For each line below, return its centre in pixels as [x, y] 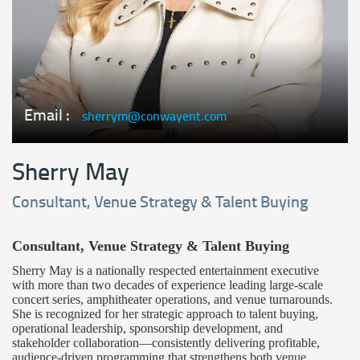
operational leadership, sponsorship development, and [147, 328]
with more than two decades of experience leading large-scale [168, 284]
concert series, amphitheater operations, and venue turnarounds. [172, 299]
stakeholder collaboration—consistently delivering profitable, [166, 342]
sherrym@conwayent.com [154, 117]
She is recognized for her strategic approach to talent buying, [165, 313]
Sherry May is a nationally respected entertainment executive [166, 270]
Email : [47, 115]
